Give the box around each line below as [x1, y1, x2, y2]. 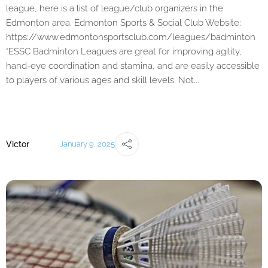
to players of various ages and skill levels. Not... [6, 74, 199, 86]
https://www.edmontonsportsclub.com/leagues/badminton [6, 31, 255, 42]
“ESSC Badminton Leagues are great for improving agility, [6, 45, 242, 57]
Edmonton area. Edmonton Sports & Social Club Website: [6, 17, 241, 28]
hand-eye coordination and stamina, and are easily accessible [6, 60, 260, 71]
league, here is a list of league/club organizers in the [6, 2, 223, 14]
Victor [6, 139, 29, 149]
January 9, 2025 [60, 139, 115, 149]
